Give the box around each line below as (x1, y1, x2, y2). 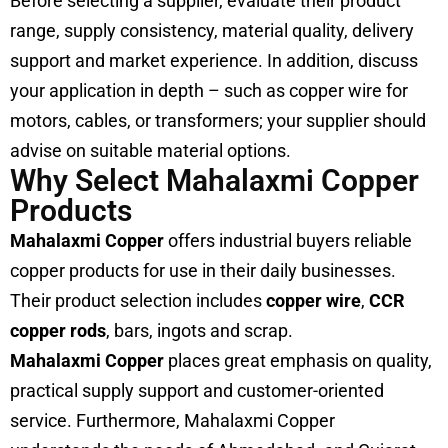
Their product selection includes (10, 289, 266, 311)
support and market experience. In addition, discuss (10, 49, 418, 71)
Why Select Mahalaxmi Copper (10, 162, 419, 198)
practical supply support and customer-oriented (10, 379, 384, 401)
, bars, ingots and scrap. (106, 319, 293, 341)
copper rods (10, 319, 106, 341)
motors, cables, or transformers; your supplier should (10, 109, 426, 131)
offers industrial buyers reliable (164, 229, 412, 251)
